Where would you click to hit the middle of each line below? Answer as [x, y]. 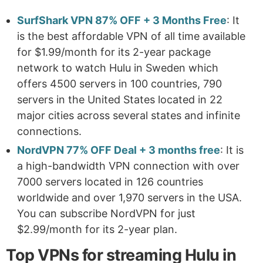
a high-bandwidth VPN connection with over [128, 166]
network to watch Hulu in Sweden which [118, 68]
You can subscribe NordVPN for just [106, 214]
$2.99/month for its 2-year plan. [97, 230]
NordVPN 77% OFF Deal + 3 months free [119, 150]
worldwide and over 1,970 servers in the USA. [129, 198]
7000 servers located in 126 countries [110, 182]
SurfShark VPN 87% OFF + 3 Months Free [122, 21]
